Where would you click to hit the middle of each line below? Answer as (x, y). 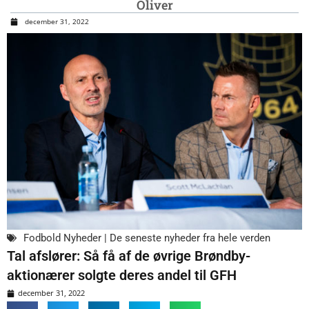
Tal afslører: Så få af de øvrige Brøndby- (129, 256)
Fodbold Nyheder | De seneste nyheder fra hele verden (147, 238)
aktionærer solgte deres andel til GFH (122, 276)
